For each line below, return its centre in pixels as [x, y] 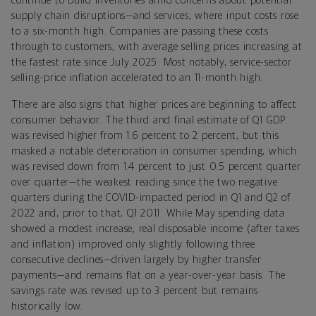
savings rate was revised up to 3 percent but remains [135, 291]
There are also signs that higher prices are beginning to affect [154, 104]
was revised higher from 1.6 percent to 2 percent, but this [145, 135]
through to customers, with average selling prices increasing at [157, 47]
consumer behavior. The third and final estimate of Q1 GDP [148, 120]
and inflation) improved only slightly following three [133, 244]
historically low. [47, 306]
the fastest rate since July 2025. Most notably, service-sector [152, 62]
